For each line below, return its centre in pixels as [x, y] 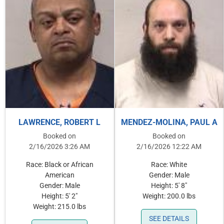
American [59, 175]
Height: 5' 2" [60, 196]
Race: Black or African [59, 165]
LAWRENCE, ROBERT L [60, 122]
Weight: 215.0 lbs [60, 207]
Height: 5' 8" [169, 186]
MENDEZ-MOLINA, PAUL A [169, 122]
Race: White [169, 165]
